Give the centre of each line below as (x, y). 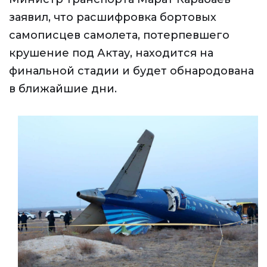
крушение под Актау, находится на (111, 53)
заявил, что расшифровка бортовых (113, 17)
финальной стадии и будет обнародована (131, 71)
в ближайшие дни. (63, 89)
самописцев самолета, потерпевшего (119, 35)
